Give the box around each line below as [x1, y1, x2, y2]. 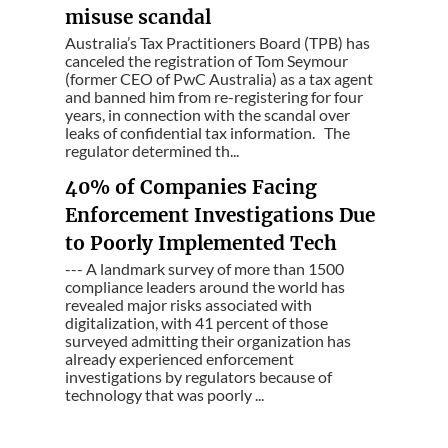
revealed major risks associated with [65, 295, 313, 315]
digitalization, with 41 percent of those [65, 313, 329, 333]
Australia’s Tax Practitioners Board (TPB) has [65, 33, 371, 53]
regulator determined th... [65, 141, 240, 161]
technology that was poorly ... [65, 385, 265, 405]
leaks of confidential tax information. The [65, 123, 351, 143]
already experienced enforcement [65, 349, 295, 369]
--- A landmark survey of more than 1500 [65, 259, 345, 279]
